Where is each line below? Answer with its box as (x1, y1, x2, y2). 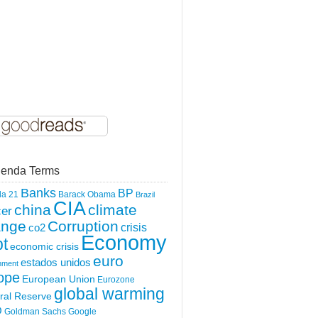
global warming (54, 285, 165, 303)
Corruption (48, 218, 119, 234)
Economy (81, 231, 167, 254)
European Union (22, 273, 95, 285)
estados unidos (21, 256, 91, 268)
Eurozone (97, 275, 135, 285)
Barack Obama (58, 190, 116, 199)
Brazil (136, 190, 155, 199)
